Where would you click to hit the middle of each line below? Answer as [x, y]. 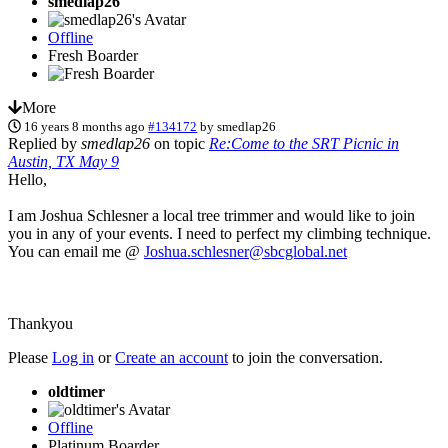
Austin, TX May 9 [63, 161]
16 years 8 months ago [85, 126]
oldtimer [76, 391]
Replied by [44, 143]
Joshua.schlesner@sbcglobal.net [245, 251]
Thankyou [40, 323]
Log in [73, 357]
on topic [179, 143]
